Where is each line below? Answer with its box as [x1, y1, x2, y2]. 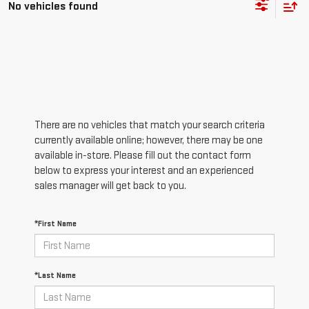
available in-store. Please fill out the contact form [34, 149, 251, 163]
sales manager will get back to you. [34, 179, 186, 193]
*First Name [34, 219, 77, 230]
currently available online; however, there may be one [34, 134, 263, 148]
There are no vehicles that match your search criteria [34, 119, 265, 132]
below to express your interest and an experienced [34, 164, 254, 178]
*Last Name [34, 270, 76, 281]
